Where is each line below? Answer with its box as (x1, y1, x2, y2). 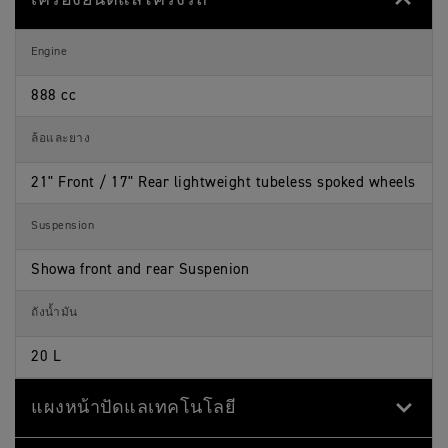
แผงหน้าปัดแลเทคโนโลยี (31, 398, 236, 417)
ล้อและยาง (31, 132, 90, 145)
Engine (31, 45, 67, 58)
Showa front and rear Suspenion (31, 261, 249, 277)
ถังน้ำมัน (31, 306, 78, 319)
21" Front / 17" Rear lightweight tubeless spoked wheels (31, 174, 416, 190)
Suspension (31, 219, 94, 232)
